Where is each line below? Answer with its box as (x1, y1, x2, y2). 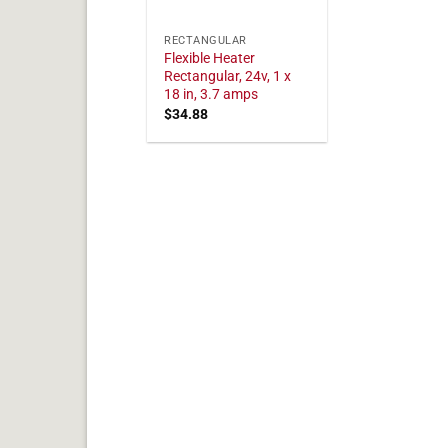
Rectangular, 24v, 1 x (164, 68, 292, 86)
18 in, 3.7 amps (164, 86, 259, 104)
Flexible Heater (164, 50, 256, 68)
